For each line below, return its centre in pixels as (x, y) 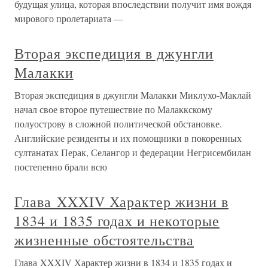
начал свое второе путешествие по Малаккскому (113, 109)
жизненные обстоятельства (104, 240)
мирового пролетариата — (69, 19)
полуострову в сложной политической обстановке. (118, 124)
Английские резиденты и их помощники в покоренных (128, 138)
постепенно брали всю (61, 167)
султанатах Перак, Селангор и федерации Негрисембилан (133, 153)
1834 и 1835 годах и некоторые (117, 221)
